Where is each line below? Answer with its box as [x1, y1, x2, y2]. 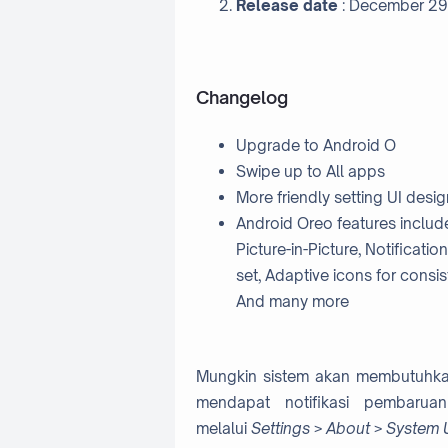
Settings [250, 418, 310, 438]
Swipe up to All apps [235, 162, 385, 182]
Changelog [195, 85, 288, 108]
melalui [195, 418, 251, 438]
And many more [235, 292, 349, 312]
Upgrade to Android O [235, 136, 396, 156]
